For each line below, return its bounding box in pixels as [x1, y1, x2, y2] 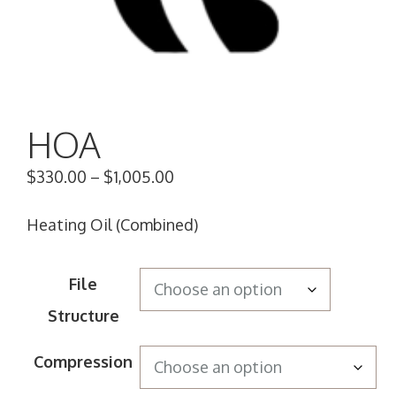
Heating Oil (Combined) [27, 215, 198, 235]
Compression [34, 352, 133, 372]
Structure [47, 306, 119, 326]
